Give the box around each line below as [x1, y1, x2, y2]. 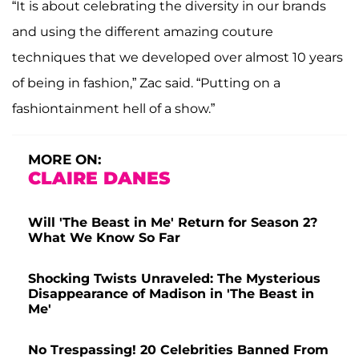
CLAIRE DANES [28, 167, 170, 189]
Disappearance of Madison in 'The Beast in [28, 285, 314, 301]
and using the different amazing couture [12, 23, 273, 39]
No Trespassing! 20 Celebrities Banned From [28, 341, 329, 357]
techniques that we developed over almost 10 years [12, 49, 343, 65]
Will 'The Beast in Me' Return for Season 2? [28, 214, 317, 230]
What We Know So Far [28, 229, 180, 245]
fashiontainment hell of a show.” [12, 100, 215, 116]
